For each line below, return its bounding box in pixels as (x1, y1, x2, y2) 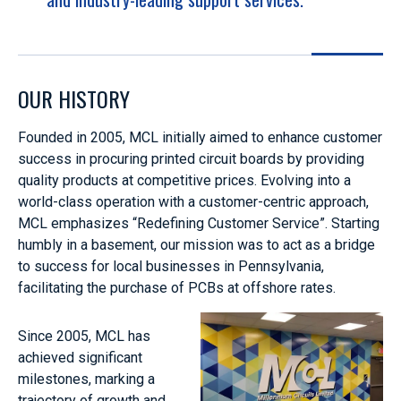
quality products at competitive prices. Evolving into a (18, 171, 351, 189)
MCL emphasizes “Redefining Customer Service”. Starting (18, 214, 380, 232)
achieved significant (18, 348, 142, 366)
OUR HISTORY (18, 81, 130, 115)
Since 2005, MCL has (18, 327, 150, 345)
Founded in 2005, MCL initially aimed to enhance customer (18, 128, 382, 146)
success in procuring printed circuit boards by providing (18, 149, 364, 167)
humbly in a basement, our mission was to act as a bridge (18, 235, 375, 253)
